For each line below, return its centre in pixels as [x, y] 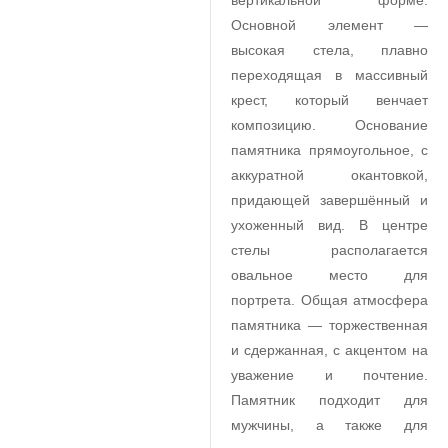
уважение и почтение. [329, 375]
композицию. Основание [329, 125]
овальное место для [329, 275]
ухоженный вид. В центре [329, 225]
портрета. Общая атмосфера [329, 300]
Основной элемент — [329, 25]
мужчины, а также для [329, 425]
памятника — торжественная [329, 325]
